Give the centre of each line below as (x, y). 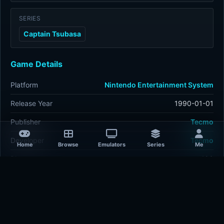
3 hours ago (194, 177)
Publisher (25, 122)
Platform (24, 85)
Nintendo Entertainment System (159, 85)
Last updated (32, 177)
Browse (68, 144)
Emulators (112, 144)
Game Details (36, 64)
